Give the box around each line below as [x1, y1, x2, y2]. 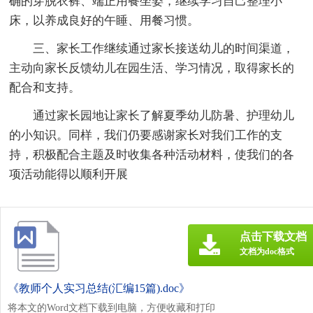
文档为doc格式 [240, 247, 294, 257]
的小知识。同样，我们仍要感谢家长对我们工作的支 [9, 129, 283, 143]
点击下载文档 [240, 231, 307, 243]
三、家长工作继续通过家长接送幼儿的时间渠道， [33, 42, 295, 56]
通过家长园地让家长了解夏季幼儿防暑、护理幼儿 [33, 109, 295, 123]
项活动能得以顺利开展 [9, 168, 129, 182]
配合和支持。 [9, 81, 81, 95]
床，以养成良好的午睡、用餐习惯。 [9, 14, 200, 28]
